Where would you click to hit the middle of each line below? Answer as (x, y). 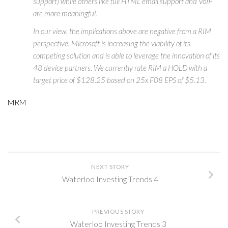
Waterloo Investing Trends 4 (110, 179)
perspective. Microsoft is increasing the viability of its (112, 43)
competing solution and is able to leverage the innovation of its (126, 55)
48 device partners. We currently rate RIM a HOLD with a (120, 68)
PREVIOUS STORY (118, 211)
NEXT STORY (110, 167)
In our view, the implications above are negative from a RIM (122, 31)
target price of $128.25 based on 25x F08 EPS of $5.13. (120, 80)
